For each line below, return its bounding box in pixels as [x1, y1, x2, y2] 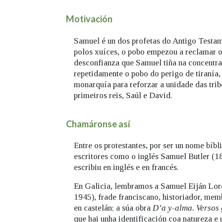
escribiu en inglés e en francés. [74, 163, 179, 172]
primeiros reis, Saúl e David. [74, 90, 172, 100]
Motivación [66, 13, 112, 25]
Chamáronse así [66, 118, 130, 129]
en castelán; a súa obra [74, 203, 153, 213]
